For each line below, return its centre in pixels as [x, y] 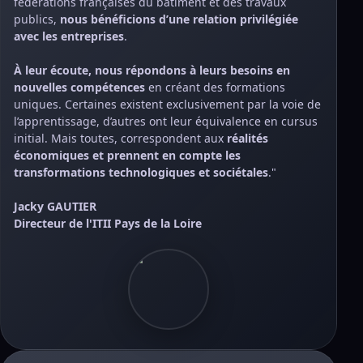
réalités [248, 138]
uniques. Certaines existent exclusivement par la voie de [167, 104]
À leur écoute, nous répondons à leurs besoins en [152, 70]
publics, [37, 19]
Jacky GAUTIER [55, 206]
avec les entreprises [69, 36]
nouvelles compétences [79, 87]
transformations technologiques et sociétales [141, 172]
